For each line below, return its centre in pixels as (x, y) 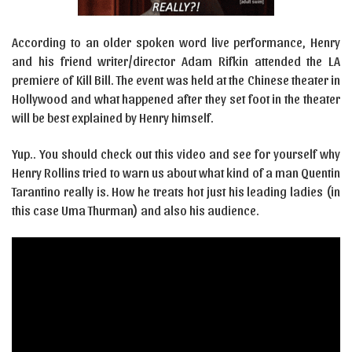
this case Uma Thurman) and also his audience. (136, 210)
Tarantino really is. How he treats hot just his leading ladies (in (176, 191)
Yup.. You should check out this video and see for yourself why (176, 154)
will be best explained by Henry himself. (113, 117)
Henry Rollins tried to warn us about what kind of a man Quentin (176, 172)
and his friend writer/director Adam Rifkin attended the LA (176, 61)
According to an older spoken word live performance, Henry (176, 42)
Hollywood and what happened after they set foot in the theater (176, 99)
